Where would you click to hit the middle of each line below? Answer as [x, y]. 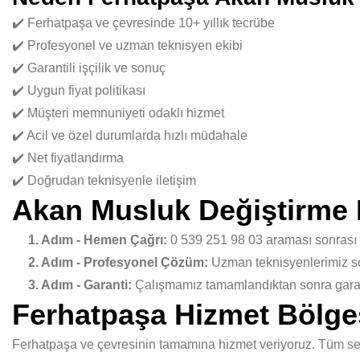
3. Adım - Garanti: [80, 285]
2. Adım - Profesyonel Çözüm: [118, 262]
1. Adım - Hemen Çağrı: [98, 240]
